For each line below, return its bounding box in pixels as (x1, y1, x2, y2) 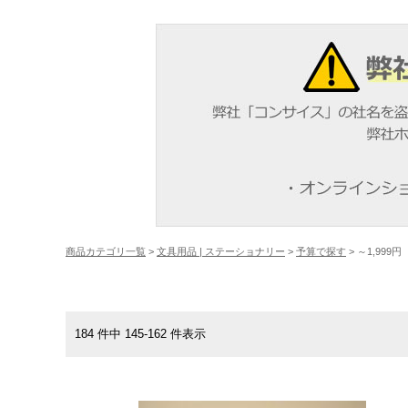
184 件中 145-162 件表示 (75, 327, 218, 341)
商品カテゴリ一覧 (66, 246, 146, 257)
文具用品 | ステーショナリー (157, 246, 285, 257)
